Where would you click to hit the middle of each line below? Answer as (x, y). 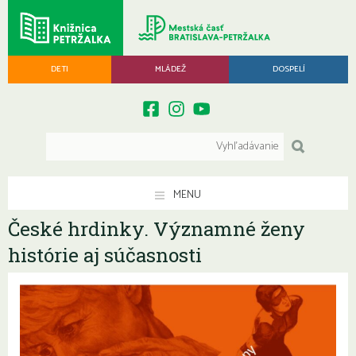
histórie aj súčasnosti (105, 255)
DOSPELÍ (288, 69)
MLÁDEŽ (170, 69)
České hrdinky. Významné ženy (157, 228)
